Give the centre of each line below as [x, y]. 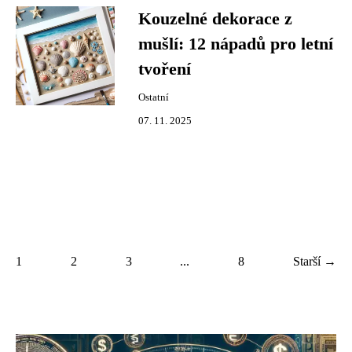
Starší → [314, 261]
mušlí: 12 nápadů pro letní [236, 44]
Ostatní [154, 97]
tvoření [165, 69]
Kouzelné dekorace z [215, 19]
